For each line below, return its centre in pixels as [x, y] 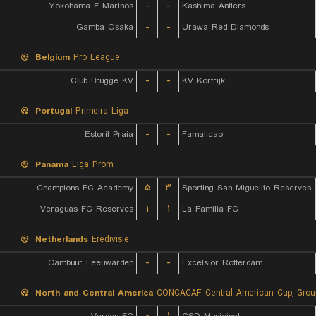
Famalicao [202, 134]
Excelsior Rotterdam [222, 263]
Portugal [54, 111]
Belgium [53, 57]
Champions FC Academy [85, 188]
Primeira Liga [100, 111]
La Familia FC [210, 209]
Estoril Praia [109, 134]
